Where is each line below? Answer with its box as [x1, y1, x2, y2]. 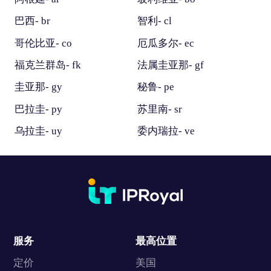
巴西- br [14, 15, 50, 27]
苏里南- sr [137, 103, 182, 115]
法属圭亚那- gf [137, 59, 204, 71]
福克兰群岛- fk [14, 59, 81, 71]
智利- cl [137, 15, 172, 27]
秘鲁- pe [137, 81, 174, 93]
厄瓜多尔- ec [137, 37, 194, 49]
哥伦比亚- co [14, 37, 72, 49]
